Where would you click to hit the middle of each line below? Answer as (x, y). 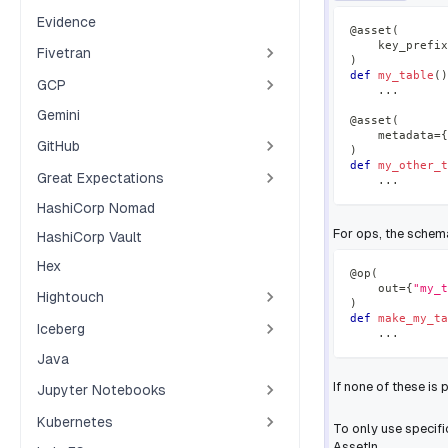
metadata (392, 135)
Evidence (66, 22)
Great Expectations (100, 177)
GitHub (58, 145)
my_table (406, 75)
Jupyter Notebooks (101, 389)
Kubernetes (75, 421)
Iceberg (61, 328)
